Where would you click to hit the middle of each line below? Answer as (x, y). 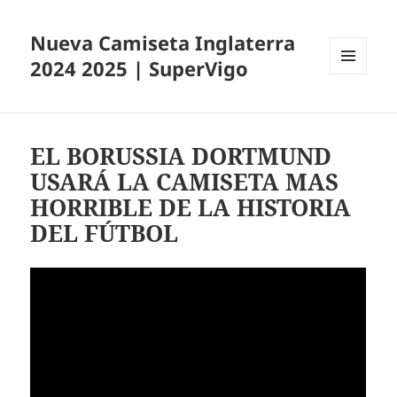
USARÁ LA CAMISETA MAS (185, 182)
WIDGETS (355, 112)
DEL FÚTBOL (105, 234)
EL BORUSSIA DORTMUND (181, 156)
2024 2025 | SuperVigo (140, 69)
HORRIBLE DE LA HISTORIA (191, 208)
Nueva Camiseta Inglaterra (163, 43)
